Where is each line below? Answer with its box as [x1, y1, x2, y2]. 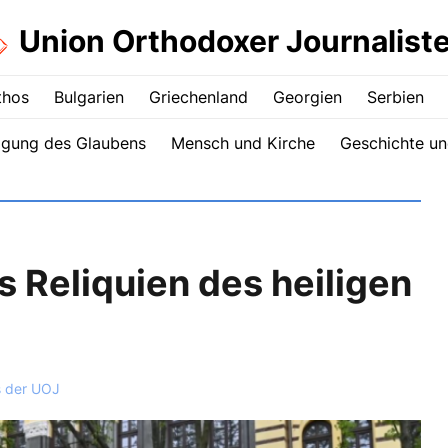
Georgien [273, 87, 342, 107]
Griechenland [149, 87, 248, 107]
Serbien [367, 87, 424, 107]
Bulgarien [54, 87, 124, 107]
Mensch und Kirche [170, 133, 315, 153]
